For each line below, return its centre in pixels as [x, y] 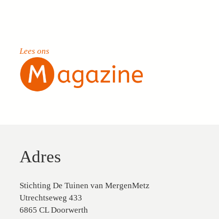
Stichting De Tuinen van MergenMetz [85, 186]
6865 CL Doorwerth [54, 210]
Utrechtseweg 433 [51, 198]
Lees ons [34, 51]
